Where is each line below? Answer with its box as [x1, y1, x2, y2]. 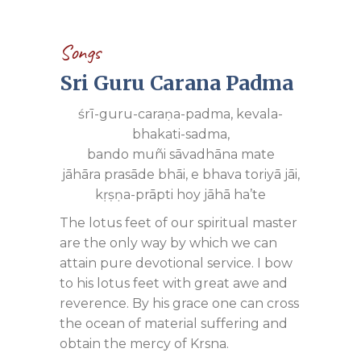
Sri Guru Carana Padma [60, 70, 294, 96]
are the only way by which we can [60, 235, 277, 251]
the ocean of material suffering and [60, 316, 288, 331]
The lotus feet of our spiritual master [60, 215, 297, 230]
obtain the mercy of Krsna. [60, 336, 229, 351]
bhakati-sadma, [131, 127, 230, 142]
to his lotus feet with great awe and [60, 276, 288, 291]
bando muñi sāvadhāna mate [86, 147, 275, 162]
